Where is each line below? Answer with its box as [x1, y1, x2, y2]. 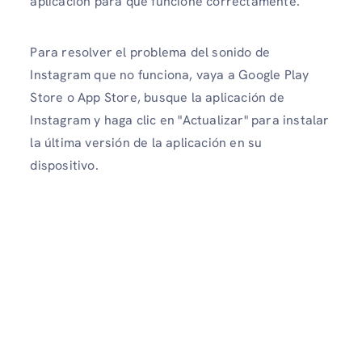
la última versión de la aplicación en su [30, 133, 263, 151]
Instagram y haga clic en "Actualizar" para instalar [30, 111, 330, 128]
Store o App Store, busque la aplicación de [30, 88, 284, 106]
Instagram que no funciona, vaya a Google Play [30, 65, 309, 83]
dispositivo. [30, 156, 99, 174]
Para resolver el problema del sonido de [30, 43, 271, 61]
